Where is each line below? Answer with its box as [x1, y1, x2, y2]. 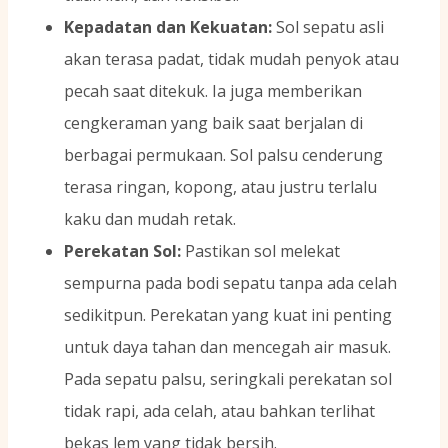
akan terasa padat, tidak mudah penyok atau [64, 48, 399, 71]
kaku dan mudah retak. [64, 208, 236, 231]
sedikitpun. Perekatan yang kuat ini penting [64, 304, 392, 327]
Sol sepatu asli [272, 16, 384, 39]
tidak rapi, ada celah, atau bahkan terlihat [64, 400, 375, 423]
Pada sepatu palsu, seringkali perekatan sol [64, 368, 392, 391]
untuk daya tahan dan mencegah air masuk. [64, 336, 391, 359]
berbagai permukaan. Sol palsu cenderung [64, 144, 383, 167]
